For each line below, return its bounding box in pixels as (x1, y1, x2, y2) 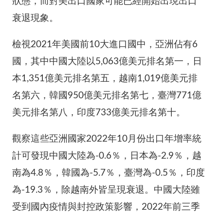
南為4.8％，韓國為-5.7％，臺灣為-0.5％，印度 (12, 168, 205, 178)
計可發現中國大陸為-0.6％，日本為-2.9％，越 (12, 151, 201, 161)
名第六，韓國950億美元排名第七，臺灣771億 (12, 91, 201, 101)
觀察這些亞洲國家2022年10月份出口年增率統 (12, 134, 201, 144)
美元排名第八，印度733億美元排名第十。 (12, 108, 185, 118)
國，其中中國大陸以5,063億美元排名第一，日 (12, 57, 202, 67)
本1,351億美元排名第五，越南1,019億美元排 (12, 74, 198, 84)
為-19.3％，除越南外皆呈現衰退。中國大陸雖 (12, 185, 200, 195)
